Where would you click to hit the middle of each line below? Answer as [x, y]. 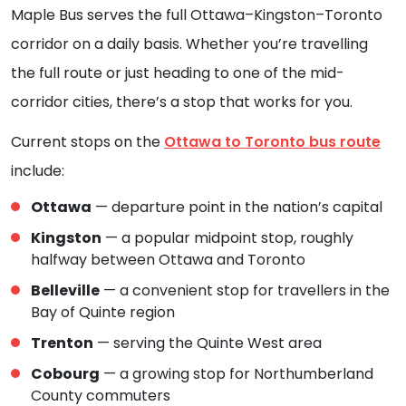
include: [38, 171]
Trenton [62, 343]
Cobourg [65, 374]
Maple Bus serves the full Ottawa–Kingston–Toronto [197, 15]
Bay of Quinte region [103, 313]
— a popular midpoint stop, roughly [227, 238]
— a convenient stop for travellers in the [245, 291]
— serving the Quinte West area [208, 343]
